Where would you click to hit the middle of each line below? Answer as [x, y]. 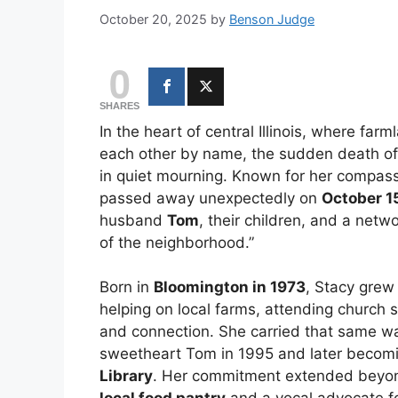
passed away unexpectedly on [211, 198]
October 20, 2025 [153, 19]
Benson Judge [272, 19]
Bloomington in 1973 [230, 287]
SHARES [119, 105]
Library [126, 376]
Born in [127, 287]
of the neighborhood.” [177, 242]
